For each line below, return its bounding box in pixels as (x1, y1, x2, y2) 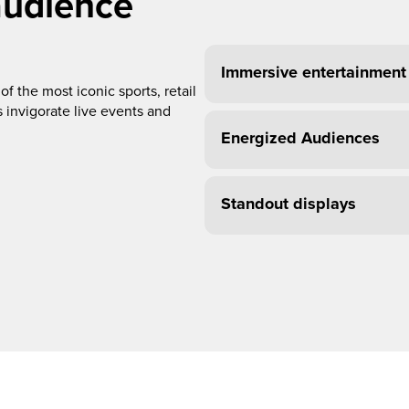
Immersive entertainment (221, 60, 406, 85)
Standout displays (221, 192, 356, 216)
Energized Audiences (221, 126, 380, 151)
